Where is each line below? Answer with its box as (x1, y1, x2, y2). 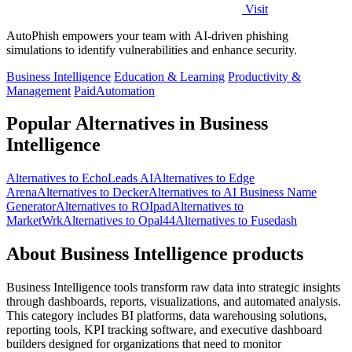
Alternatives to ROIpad (56, 200, 171, 214)
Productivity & (228, 69, 301, 83)
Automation (96, 83, 155, 97)
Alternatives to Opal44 (63, 214, 175, 228)
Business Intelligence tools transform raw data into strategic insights (6, 280, 340, 295)
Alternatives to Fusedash (175, 214, 297, 228)
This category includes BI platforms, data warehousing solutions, (6, 309, 327, 323)
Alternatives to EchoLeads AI (6, 171, 153, 185)
